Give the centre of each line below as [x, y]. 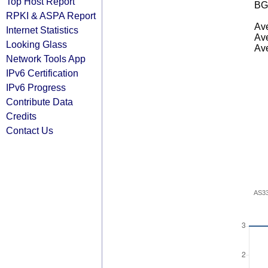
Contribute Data [39, 102]
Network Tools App [46, 59]
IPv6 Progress [36, 87]
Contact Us [30, 130]
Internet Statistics [42, 30]
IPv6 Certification [42, 73]
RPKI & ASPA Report [51, 16]
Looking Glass [36, 44]
